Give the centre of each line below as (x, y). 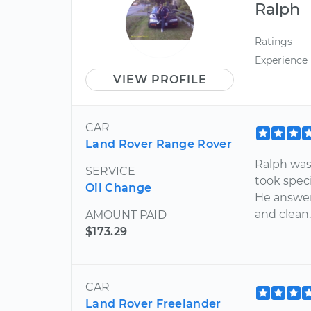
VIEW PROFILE (160, 79)
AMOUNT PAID (126, 215)
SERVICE (110, 171)
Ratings (274, 41)
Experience (281, 60)
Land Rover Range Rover (159, 144)
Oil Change (119, 187)
